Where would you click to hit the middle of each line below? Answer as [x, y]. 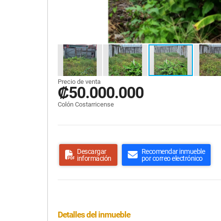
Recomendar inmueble [173, 151]
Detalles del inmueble [94, 215]
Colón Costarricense [86, 104]
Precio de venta [79, 82]
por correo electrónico [172, 158]
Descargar [92, 151]
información [94, 158]
